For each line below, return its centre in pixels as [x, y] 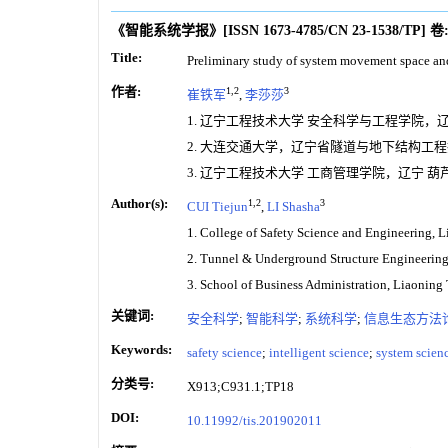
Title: [126, 57]
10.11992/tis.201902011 [254, 420]
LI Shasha [293, 206]
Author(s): [139, 203]
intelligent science [319, 352]
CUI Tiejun [217, 206]
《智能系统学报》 [167, 30]
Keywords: [141, 349]
